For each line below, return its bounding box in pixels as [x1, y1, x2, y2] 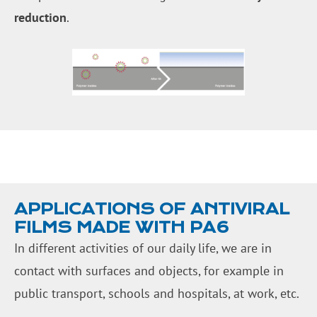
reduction [14, 8, 67, 25]
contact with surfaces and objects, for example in [14, 262, 284, 279]
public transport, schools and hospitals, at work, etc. [14, 284, 299, 301]
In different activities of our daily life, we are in [14, 239, 272, 256]
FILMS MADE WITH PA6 [14, 217, 229, 237]
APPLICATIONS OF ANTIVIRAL [14, 199, 289, 219]
